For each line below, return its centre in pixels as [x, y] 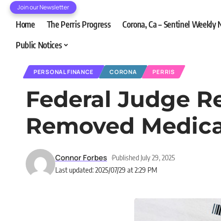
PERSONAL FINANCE [64, 72]
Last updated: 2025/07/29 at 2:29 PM [106, 170]
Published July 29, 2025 [143, 157]
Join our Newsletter [43, 7]
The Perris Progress [79, 24]
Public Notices [39, 45]
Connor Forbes [81, 157]
